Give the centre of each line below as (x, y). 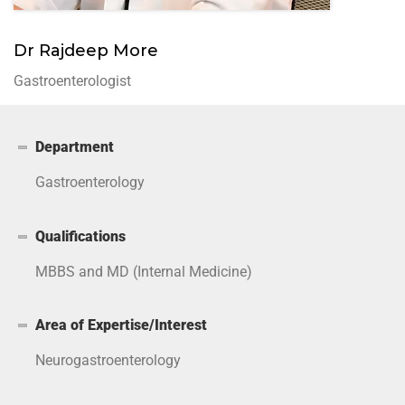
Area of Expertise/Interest (122, 325)
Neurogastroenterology (108, 361)
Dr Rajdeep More (86, 50)
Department (75, 146)
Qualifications (81, 236)
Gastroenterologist (72, 80)
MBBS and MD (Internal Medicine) (144, 271)
